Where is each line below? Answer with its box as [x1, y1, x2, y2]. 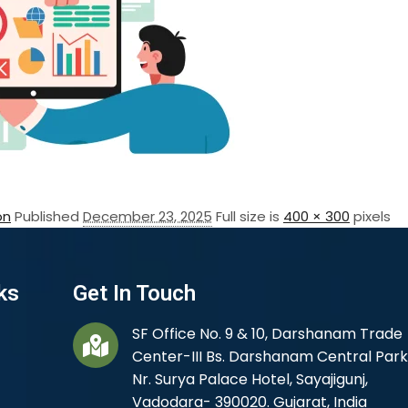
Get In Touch [72, 280, 196, 307]
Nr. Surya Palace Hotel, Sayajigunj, [131, 369, 368, 391]
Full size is [216, 207, 283, 227]
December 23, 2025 [83, 207, 212, 227]
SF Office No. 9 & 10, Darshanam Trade [131, 323, 403, 345]
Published [15, 207, 83, 227]
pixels [350, 207, 391, 227]
